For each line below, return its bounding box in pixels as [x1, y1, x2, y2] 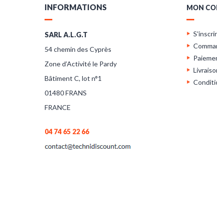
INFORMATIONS [45, 2, 107, 12]
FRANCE [45, 103, 71, 111]
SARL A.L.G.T [45, 31, 88, 39]
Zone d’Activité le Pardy [45, 60, 117, 68]
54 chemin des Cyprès [45, 45, 111, 53]
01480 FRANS [45, 89, 87, 97]
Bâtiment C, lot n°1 [45, 74, 102, 82]
